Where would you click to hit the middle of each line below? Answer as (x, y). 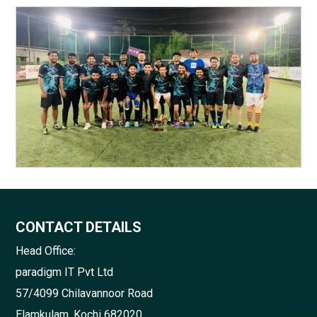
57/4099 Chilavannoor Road (85, 294)
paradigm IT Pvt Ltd (65, 272)
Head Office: (46, 251)
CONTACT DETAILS (79, 227)
